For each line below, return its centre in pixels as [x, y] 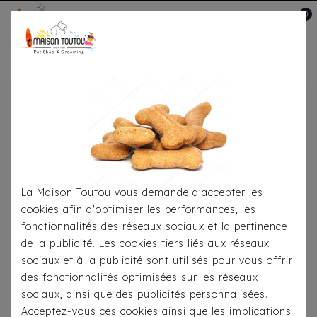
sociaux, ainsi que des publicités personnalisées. [145, 294]
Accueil [45, 112]
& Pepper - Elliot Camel [158, 125]
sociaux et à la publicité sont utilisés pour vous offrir [157, 260]
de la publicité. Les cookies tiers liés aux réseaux [145, 243]
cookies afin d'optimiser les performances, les [139, 209]
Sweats [197, 112]
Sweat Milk [263, 112]
